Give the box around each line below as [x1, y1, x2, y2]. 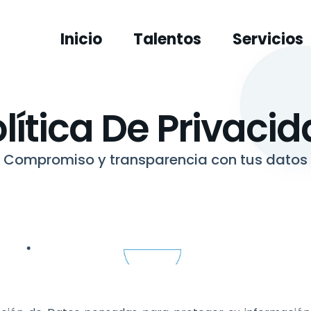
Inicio [60, 28, 103, 50]
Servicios [233, 28, 304, 50]
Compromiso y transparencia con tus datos [3, 149, 308, 169]
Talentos [133, 28, 202, 50]
